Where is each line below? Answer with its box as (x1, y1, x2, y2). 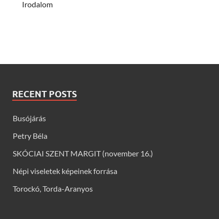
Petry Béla (13, 131, 47, 140)
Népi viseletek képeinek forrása (13, 166, 117, 175)
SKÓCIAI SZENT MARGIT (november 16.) (13, 148, 153, 158)
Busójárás (13, 113, 46, 123)
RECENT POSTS (12, 88, 77, 99)
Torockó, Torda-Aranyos (13, 183, 93, 193)
